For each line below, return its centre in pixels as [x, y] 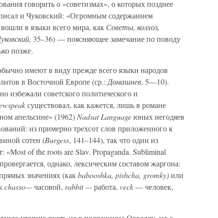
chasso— [18, 187]
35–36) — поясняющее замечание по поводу [107, 39]
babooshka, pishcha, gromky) [123, 175]
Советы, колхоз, [133, 27]
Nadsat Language [104, 117]
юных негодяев [158, 117]
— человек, [153, 187]
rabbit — [78, 187]
